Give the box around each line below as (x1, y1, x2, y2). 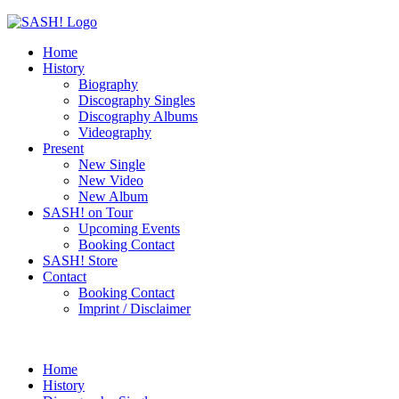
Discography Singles (78, 93, 195, 108)
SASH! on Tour (43, 205, 133, 220)
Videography (78, 125, 151, 140)
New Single (78, 157, 145, 172)
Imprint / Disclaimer (78, 301, 191, 316)
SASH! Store (43, 253, 118, 268)
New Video (78, 173, 143, 188)
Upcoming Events (78, 221, 180, 236)
